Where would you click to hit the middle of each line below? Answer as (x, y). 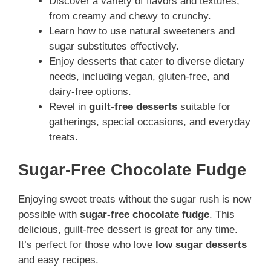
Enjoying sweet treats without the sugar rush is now (135, 199)
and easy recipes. (58, 260)
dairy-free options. (90, 92)
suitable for (204, 107)
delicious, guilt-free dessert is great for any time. (128, 229)
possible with (49, 214)
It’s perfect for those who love (87, 244)
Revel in (69, 107)
